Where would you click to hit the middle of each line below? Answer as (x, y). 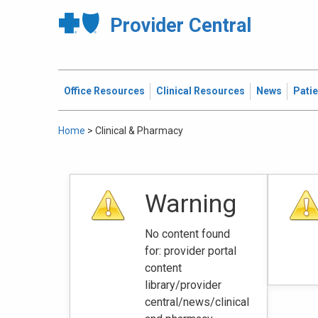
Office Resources (104, 91)
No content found (187, 234)
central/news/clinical (197, 302)
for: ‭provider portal (191, 251)
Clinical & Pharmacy (139, 131)
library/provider (183, 285)
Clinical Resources (201, 91)
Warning (191, 204)
